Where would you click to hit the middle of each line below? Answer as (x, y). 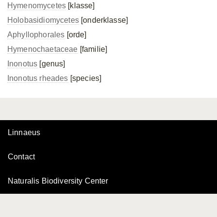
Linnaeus (24, 132)
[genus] (51, 64)
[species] (85, 78)
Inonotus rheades (38, 78)
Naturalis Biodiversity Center (58, 181)
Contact (22, 157)
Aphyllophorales (36, 35)
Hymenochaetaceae (43, 49)
